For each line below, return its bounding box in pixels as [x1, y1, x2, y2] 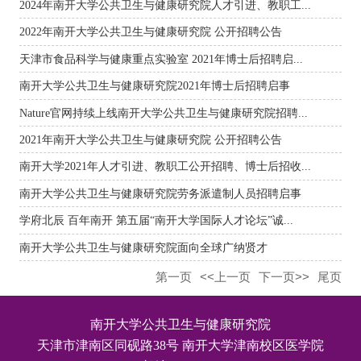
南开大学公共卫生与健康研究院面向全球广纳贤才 [19, 240, 268, 254]
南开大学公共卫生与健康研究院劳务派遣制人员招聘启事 [19, 186, 301, 200]
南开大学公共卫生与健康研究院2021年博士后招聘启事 [19, 79, 290, 93]
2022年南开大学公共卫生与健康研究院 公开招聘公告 [19, 25, 282, 39]
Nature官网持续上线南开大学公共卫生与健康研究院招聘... [19, 106, 308, 119]
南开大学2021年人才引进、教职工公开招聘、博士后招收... [19, 160, 311, 173]
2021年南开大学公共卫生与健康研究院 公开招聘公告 [19, 133, 282, 147]
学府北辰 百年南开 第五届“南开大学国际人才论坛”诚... [19, 214, 293, 227]
